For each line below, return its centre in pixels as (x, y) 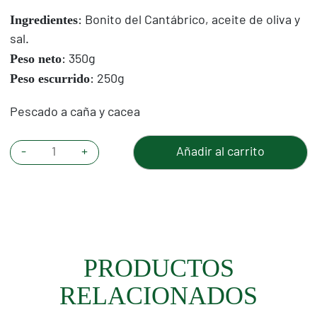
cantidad (63, 187)
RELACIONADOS (158, 295)
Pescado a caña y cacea (75, 112)
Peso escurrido (50, 78)
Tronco (58, 149)
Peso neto (35, 58)
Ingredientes (44, 19)
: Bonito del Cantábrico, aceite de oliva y (189, 20)
